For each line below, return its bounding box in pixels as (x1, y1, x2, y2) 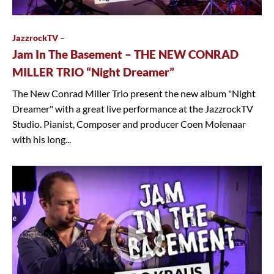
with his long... (12, 133, 71, 146)
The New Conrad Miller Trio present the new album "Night (12, 87, 256, 100)
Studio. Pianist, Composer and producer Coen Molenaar (12, 118, 246, 130)
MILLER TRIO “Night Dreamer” (12, 65, 174, 80)
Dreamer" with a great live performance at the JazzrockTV (12, 103, 253, 115)
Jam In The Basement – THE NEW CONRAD (12, 48, 239, 62)
